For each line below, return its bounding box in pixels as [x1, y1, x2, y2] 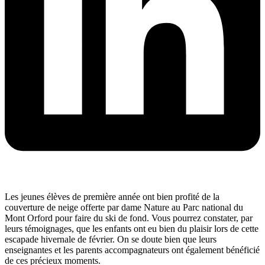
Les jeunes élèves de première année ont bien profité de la [5, 192, 219, 202]
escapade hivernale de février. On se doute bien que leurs [5, 234, 216, 245]
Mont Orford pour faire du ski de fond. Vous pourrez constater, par [5, 213, 253, 224]
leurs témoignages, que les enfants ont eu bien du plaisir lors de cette [5, 224, 258, 234]
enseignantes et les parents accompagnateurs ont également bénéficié [5, 245, 260, 256]
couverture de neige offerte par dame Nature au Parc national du [5, 202, 243, 213]
